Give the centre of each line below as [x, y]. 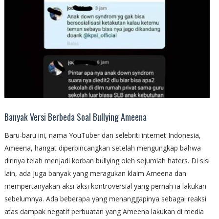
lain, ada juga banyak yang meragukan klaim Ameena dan [95, 174]
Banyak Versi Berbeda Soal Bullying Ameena [75, 117]
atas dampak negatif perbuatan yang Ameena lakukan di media [104, 212]
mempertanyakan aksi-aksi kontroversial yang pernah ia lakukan [105, 186]
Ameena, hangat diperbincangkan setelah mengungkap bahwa [102, 148]
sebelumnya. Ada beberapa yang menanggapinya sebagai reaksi [105, 199]
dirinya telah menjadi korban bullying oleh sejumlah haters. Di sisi [107, 161]
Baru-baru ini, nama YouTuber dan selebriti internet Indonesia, [102, 135]
